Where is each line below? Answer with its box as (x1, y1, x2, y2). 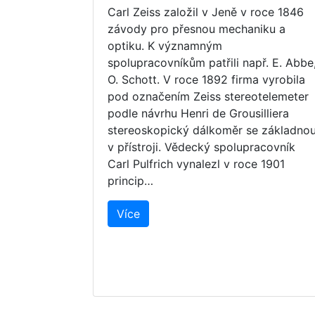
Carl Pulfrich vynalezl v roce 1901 (108, 157, 285, 172)
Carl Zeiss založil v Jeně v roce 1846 (108, 5, 304, 20)
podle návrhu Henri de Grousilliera (108, 106, 289, 121)
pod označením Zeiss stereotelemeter (108, 89, 309, 104)
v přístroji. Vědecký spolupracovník (108, 140, 295, 155)
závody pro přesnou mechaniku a (108, 22, 285, 37)
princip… (108, 174, 153, 188)
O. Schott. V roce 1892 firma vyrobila (108, 72, 305, 87)
